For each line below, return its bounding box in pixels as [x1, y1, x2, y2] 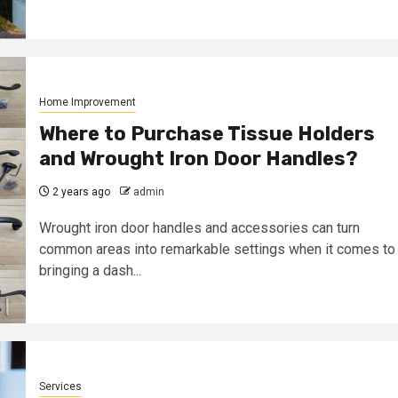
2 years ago [49, 185, 110, 198]
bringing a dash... [38, 261, 141, 279]
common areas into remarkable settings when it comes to [38, 240, 395, 258]
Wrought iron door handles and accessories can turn [38, 219, 360, 236]
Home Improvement [38, 95, 136, 108]
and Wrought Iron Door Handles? [38, 146, 358, 171]
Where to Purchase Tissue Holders [38, 121, 375, 146]
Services [38, 379, 82, 393]
